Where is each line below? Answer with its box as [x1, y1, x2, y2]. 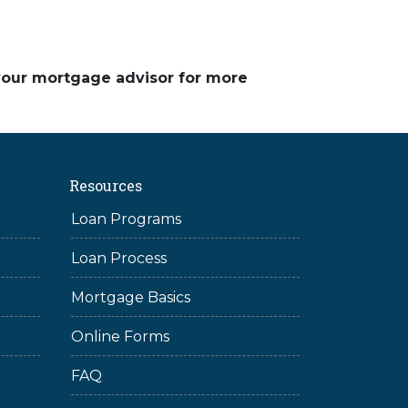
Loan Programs [71, 210, 181, 228]
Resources [69, 176, 142, 195]
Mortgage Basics [71, 289, 190, 306]
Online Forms [71, 328, 169, 345]
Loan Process [71, 250, 167, 267]
